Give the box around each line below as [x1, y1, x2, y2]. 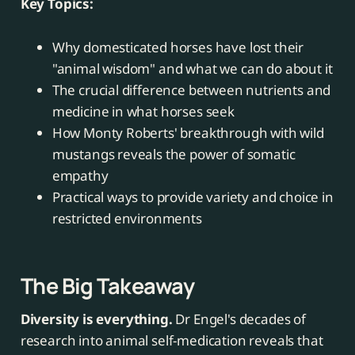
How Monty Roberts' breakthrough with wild [52, 123, 324, 142]
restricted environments [52, 208, 202, 227]
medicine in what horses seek [52, 101, 235, 120]
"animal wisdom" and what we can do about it [52, 59, 333, 78]
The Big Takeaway [20, 270, 194, 300]
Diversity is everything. [20, 309, 173, 328]
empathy [52, 166, 109, 185]
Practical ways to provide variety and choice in [52, 187, 334, 206]
